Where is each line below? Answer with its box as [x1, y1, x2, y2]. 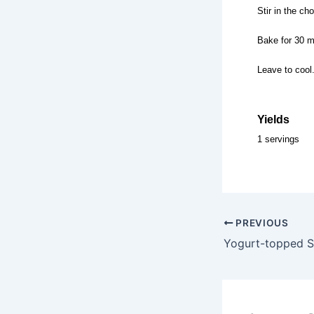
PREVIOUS [233, 217, 289, 228]
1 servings [257, 133, 299, 144]
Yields [257, 113, 289, 125]
